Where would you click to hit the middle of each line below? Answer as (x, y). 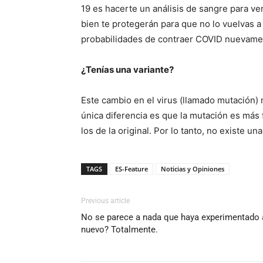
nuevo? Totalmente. (119, 229)
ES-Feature (131, 168)
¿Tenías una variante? (127, 69)
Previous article (105, 200)
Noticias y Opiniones (193, 168)
